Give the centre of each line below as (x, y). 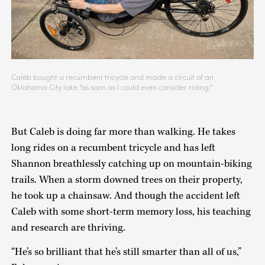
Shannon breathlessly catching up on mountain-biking (131, 164)
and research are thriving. (68, 228)
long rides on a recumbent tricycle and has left (113, 148)
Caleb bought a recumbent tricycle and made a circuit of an (112, 77)
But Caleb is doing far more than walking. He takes (123, 132)
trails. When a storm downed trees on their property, (127, 180)
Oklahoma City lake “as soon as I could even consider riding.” (112, 87)
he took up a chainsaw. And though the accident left (125, 196)
